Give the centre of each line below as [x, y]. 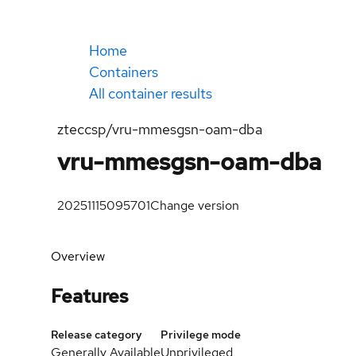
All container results [151, 93]
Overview [78, 256]
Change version [195, 205]
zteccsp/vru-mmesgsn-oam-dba [160, 129]
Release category [97, 334]
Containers [124, 72]
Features [90, 296]
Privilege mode [201, 334]
